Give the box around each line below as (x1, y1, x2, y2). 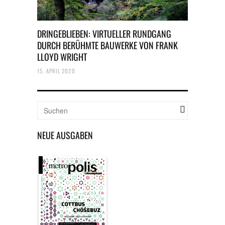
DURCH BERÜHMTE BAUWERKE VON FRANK (37, 39, 178, 52)
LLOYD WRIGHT (37, 50, 87, 63)
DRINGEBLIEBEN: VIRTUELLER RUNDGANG (37, 27, 171, 40)
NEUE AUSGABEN (37, 129, 93, 142)
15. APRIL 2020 (37, 67, 75, 75)
